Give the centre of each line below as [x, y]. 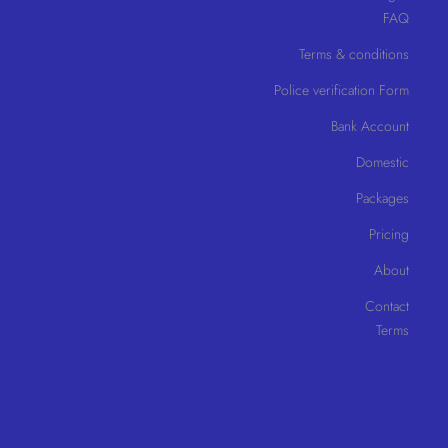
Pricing [389, 234]
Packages [382, 198]
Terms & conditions [354, 54]
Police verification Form [341, 90]
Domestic [382, 162]
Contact [387, 306]
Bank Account [370, 126]
